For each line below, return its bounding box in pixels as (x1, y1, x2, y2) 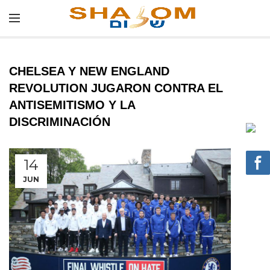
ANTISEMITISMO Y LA (9, 98, 135, 111)
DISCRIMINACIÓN (9, 115, 110, 128)
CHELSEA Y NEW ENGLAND (9, 64, 169, 78)
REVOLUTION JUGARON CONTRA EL (9, 81, 223, 95)
